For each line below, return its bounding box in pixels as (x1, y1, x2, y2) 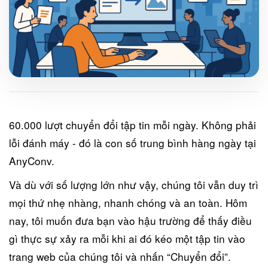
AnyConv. (9, 153, 54, 168)
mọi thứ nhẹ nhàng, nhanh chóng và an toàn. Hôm (9, 194, 247, 210)
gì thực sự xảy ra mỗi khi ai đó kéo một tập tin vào (9, 230, 245, 246)
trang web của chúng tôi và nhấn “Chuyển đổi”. (9, 248, 231, 264)
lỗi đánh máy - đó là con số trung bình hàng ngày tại (9, 135, 256, 150)
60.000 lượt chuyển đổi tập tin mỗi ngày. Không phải (9, 117, 256, 132)
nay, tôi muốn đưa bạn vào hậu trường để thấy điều (9, 212, 252, 228)
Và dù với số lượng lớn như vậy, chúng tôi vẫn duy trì (9, 176, 258, 192)
